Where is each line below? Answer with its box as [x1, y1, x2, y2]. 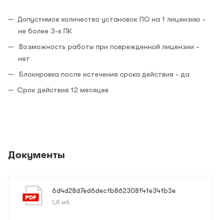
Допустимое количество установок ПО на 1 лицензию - [17, 15, 206, 24]
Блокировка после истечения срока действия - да [17, 70, 190, 79]
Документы [8, 149, 65, 161]
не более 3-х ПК [18, 27, 72, 36]
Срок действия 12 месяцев [17, 85, 109, 95]
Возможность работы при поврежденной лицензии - [17, 42, 199, 52]
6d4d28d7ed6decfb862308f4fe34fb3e [52, 187, 176, 195]
